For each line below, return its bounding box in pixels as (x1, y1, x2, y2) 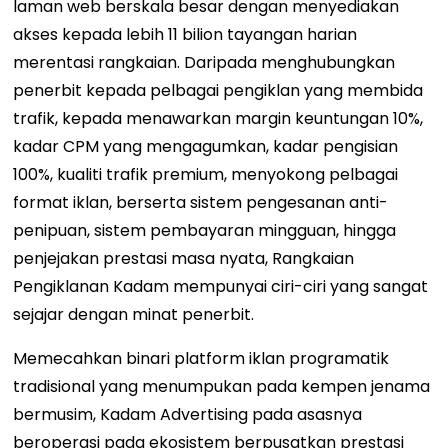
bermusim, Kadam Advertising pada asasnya (13, 403, 363, 427)
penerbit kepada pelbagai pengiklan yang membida (13, 79, 424, 103)
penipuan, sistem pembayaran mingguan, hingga (13, 219, 397, 243)
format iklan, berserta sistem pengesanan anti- (13, 191, 389, 215)
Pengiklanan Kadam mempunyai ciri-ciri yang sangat (13, 275, 429, 299)
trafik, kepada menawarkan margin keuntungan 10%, (13, 107, 424, 131)
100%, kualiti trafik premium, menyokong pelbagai (13, 163, 399, 187)
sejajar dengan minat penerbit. (13, 303, 259, 327)
